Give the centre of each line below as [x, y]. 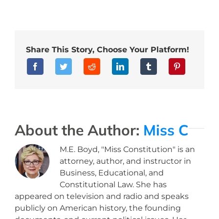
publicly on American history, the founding [98, 208]
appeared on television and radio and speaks [101, 196]
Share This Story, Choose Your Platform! [108, 49]
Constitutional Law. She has [113, 184]
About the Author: [79, 130]
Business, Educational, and [111, 173]
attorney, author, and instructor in [125, 161]
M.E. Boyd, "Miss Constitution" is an [127, 149]
